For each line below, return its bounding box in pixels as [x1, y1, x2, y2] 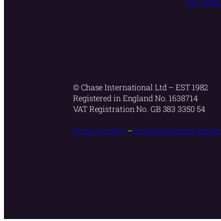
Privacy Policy [73, 125, 125, 136]
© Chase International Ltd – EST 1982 [73, 82, 209, 93]
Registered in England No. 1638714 [73, 93, 198, 104]
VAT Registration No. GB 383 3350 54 [73, 104, 205, 114]
